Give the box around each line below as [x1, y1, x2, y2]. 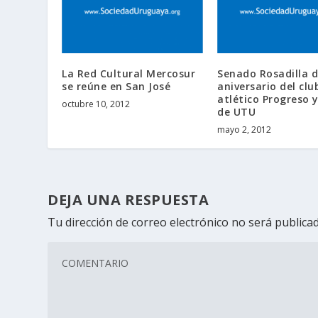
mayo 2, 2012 [217, 123, 271, 136]
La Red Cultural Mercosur [62, 66, 196, 80]
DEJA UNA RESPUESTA [48, 190, 209, 209]
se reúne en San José [62, 79, 171, 93]
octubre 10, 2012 [62, 97, 131, 110]
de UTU [217, 104, 256, 119]
